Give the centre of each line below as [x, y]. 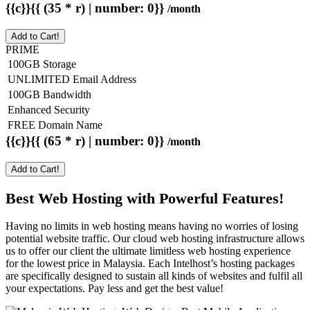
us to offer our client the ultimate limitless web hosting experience [148, 251]
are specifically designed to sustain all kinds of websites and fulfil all [154, 276]
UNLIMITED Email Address [72, 80]
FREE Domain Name [55, 125]
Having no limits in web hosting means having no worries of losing [152, 226]
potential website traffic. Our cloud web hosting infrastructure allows [155, 239]
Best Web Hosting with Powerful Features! [145, 198]
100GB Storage [42, 64]
